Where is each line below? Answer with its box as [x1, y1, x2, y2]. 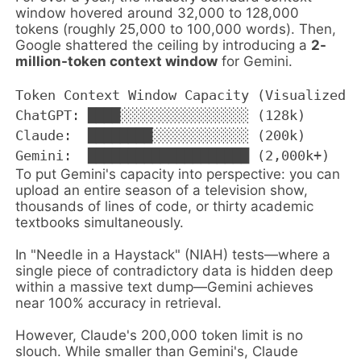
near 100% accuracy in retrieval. [15, 294, 222, 311]
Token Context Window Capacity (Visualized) [15, 86, 355, 103]
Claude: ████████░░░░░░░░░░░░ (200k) [15, 127, 306, 143]
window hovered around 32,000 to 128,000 [15, 4, 300, 21]
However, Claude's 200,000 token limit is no [15, 326, 304, 343]
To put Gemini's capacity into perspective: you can [15, 165, 341, 182]
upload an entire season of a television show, [15, 181, 309, 198]
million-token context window [15, 52, 218, 69]
